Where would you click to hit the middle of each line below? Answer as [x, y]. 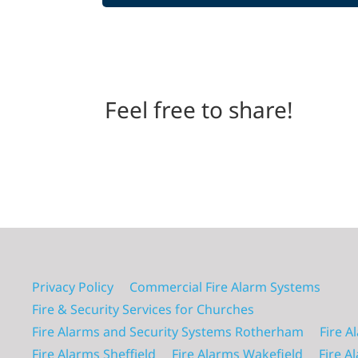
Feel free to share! [199, 109]
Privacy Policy [73, 287]
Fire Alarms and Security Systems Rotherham [168, 332]
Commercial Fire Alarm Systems [225, 287]
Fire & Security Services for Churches [143, 310]
